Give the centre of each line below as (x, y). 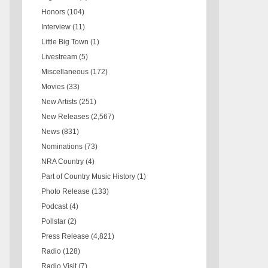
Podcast (55, 206)
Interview (56, 27)
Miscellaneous (65, 71)
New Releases (66, 116)
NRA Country (63, 161)
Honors (54, 12)
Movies (53, 86)
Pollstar (54, 221)
